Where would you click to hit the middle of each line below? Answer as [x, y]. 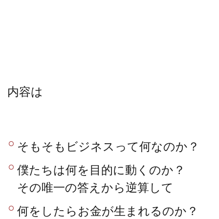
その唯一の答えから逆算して [96, 187]
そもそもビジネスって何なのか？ [109, 146]
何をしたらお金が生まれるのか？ [108, 210]
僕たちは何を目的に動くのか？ [101, 169]
